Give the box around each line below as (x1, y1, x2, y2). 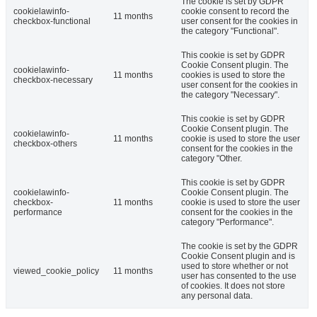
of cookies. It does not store (181, 280, 285, 291)
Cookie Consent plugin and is (181, 250, 295, 261)
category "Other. (181, 153, 242, 163)
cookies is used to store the (181, 69, 285, 80)
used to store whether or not (181, 260, 288, 271)
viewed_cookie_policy (13, 265, 99, 276)
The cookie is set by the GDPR (181, 241, 298, 251)
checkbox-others (13, 138, 77, 149)
